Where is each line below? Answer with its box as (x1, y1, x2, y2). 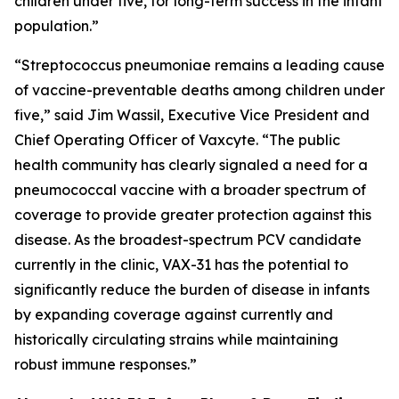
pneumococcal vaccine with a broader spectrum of (14, 181, 366, 199)
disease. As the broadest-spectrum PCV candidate (14, 231, 362, 248)
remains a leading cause (211, 56, 385, 74)
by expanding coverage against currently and (14, 305, 333, 323)
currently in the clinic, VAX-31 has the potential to (14, 256, 348, 273)
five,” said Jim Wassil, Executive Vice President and (14, 106, 370, 124)
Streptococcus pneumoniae (21, 56, 211, 74)
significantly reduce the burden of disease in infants (14, 281, 370, 298)
